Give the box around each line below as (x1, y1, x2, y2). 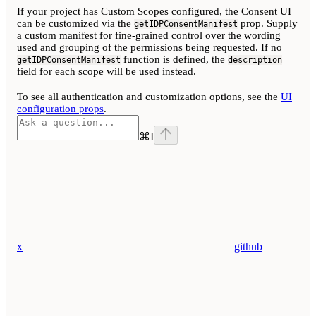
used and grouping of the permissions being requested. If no (17, 42, 282, 54)
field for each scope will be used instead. (17, 66, 196, 78)
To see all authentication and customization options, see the (17, 91, 281, 103)
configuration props (17, 103, 104, 115)
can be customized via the (17, 18, 134, 30)
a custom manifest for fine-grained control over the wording (17, 30, 281, 42)
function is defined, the (121, 54, 228, 66)
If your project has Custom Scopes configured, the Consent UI (17, 6, 291, 18)
